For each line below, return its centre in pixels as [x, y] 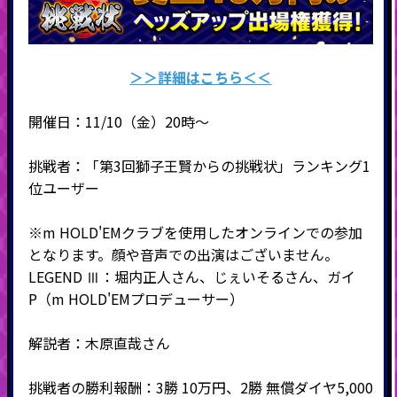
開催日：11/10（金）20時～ [118, 121]
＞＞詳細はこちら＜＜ [201, 77]
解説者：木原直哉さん [99, 343]
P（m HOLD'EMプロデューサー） [136, 298]
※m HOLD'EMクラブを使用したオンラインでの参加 [195, 232]
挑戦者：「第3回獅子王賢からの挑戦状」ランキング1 [199, 165]
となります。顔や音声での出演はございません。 [183, 254]
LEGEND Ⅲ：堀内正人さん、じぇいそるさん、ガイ [191, 276]
